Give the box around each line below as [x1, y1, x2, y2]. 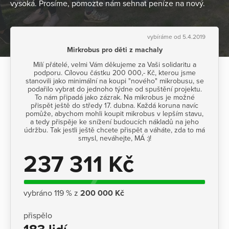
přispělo [24, 211, 52, 221]
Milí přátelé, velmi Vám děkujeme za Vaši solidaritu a [33, 60, 196, 69]
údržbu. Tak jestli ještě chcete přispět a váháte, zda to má [24, 125, 205, 134]
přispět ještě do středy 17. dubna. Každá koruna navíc [31, 101, 198, 110]
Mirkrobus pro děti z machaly [66, 45, 163, 54]
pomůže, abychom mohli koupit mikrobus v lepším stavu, [26, 109, 203, 118]
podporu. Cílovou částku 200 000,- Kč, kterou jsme [33, 68, 196, 77]
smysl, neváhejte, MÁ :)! [78, 133, 151, 143]
